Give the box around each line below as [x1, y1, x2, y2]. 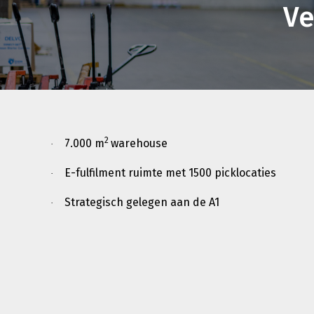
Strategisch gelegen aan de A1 [64, 195, 219, 209]
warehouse [111, 136, 168, 150]
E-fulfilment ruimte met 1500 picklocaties [64, 165, 276, 179]
